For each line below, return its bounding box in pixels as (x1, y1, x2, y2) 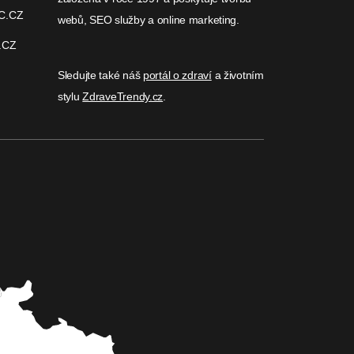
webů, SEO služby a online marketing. (58, 13, 239, 26)
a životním (211, 69, 264, 81)
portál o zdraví (142, 69, 212, 81)
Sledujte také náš (58, 69, 143, 81)
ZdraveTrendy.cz (82, 90, 164, 103)
